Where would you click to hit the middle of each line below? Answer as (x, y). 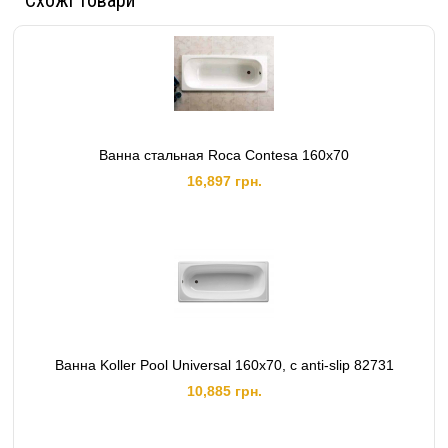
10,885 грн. (224, 391)
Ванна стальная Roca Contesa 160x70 (224, 155)
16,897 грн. (224, 181)
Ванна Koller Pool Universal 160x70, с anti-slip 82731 (224, 365)
